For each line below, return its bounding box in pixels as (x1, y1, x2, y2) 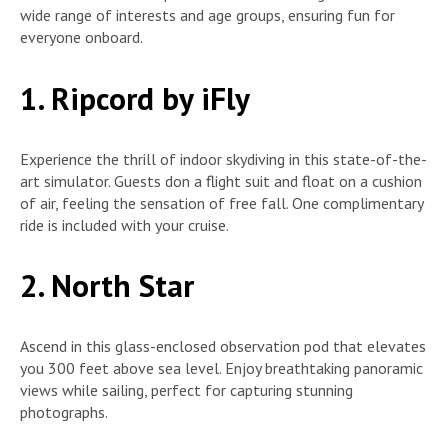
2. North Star (20, 265, 194, 307)
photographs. (20, 402, 108, 423)
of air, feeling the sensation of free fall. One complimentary (20, 192, 423, 213)
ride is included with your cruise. (20, 214, 229, 235)
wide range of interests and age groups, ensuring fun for (20, 5, 395, 26)
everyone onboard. (20, 27, 143, 48)
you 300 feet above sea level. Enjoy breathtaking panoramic (20, 358, 423, 379)
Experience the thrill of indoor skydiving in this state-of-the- (20, 148, 427, 169)
